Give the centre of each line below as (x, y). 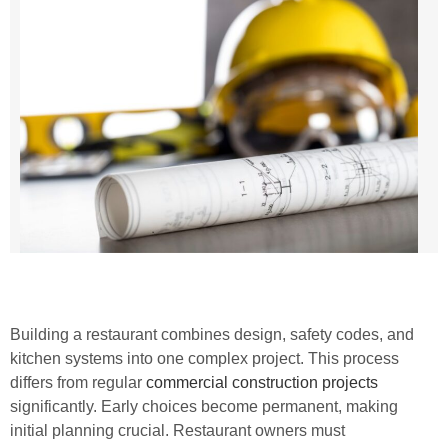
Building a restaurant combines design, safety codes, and (212, 334)
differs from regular (78, 382)
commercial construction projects (262, 382)
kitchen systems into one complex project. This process (204, 358)
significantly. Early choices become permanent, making (204, 406)
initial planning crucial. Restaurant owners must (177, 430)
